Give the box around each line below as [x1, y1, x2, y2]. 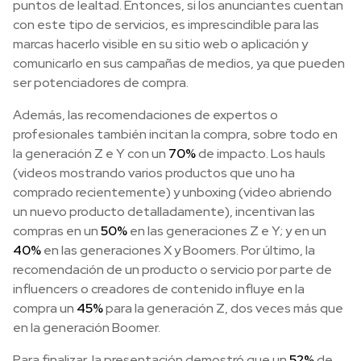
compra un [13, 300, 77, 317]
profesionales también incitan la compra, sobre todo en [13, 126, 338, 143]
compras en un [13, 222, 101, 240]
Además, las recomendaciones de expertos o [13, 106, 278, 124]
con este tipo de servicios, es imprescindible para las [13, 16, 319, 34]
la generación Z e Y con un [13, 145, 168, 163]
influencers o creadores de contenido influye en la [13, 280, 305, 298]
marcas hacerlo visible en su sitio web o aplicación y [13, 35, 308, 53]
